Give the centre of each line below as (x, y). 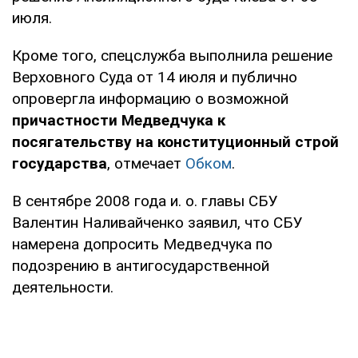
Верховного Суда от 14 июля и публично (155, 77)
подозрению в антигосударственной (141, 265)
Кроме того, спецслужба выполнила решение (172, 55)
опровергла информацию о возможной (150, 98)
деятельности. (63, 287)
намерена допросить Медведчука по (142, 244)
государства (60, 163)
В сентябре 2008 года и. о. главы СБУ (145, 201)
